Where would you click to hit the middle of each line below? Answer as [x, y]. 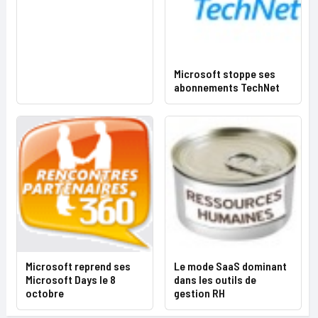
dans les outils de [215, 279]
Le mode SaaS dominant [230, 266]
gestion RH [199, 293]
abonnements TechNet [227, 87]
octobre [45, 293]
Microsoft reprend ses [78, 266]
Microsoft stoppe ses [225, 73]
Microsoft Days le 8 [71, 279]
